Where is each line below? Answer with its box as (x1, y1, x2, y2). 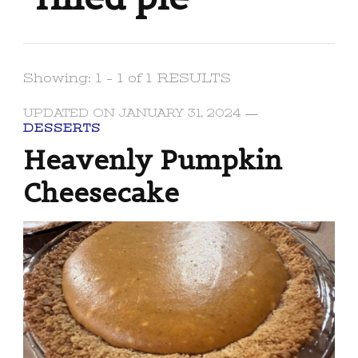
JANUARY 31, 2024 (119, 107, 241, 120)
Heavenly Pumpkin (23, 143, 282, 177)
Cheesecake (23, 176, 179, 210)
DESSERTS (23, 122, 101, 135)
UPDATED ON (23, 107, 119, 120)
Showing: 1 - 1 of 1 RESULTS (23, 71, 231, 86)
